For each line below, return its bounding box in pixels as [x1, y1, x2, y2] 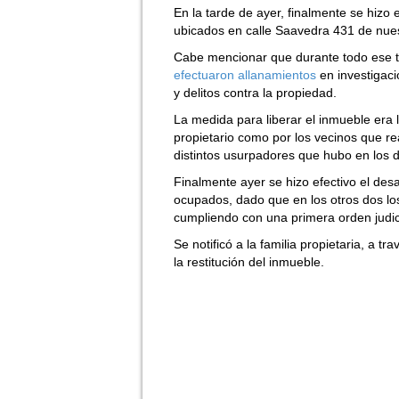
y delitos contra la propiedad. [174, 85, 337, 101]
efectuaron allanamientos [174, 68, 320, 83]
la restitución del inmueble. [174, 255, 324, 270]
